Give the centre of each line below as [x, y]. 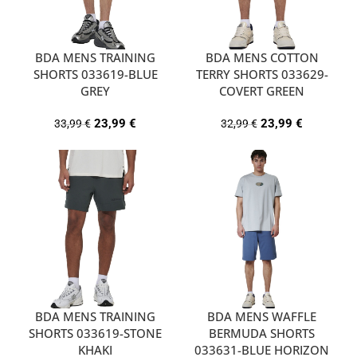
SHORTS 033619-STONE [95, 333]
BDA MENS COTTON [262, 57]
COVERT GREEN [262, 91]
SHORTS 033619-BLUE [95, 74]
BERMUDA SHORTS [262, 333]
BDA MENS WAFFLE [262, 316]
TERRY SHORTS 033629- [262, 74]
